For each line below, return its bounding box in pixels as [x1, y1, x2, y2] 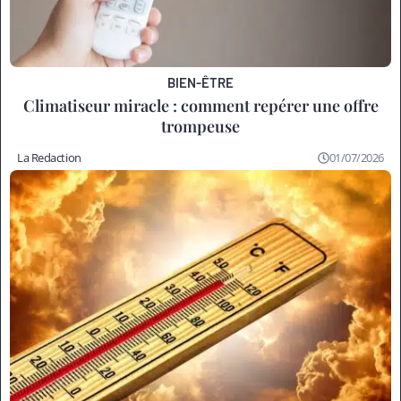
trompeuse [161, 115, 240, 137]
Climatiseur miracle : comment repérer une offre [22, 94, 379, 116]
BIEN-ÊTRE [167, 73, 235, 90]
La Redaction [17, 149, 81, 166]
